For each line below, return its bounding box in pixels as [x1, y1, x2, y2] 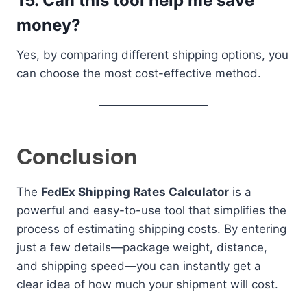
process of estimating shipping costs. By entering [16, 222, 286, 236]
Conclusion [16, 140, 138, 171]
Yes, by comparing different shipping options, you [16, 48, 288, 62]
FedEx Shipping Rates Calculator [41, 185, 229, 199]
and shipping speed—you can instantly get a [16, 259, 261, 273]
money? [16, 15, 81, 35]
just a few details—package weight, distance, [16, 241, 267, 254]
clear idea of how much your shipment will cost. [16, 278, 278, 291]
